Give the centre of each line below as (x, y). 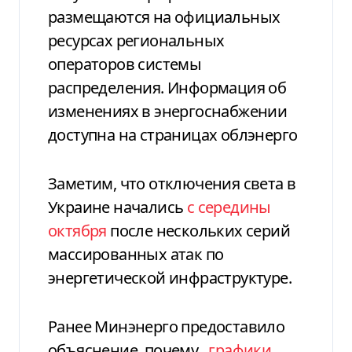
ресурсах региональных (136, 40)
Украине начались (117, 207)
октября (77, 230)
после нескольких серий (198, 230)
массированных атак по (136, 254)
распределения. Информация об (167, 87)
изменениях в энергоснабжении (168, 111)
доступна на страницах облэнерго (173, 134)
